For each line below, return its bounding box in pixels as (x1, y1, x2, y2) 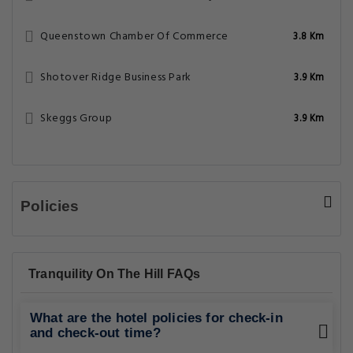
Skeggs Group (40, 110, 113, 128)
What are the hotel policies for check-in (30, 310, 283, 325)
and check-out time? (30, 325, 161, 340)
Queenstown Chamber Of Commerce (40, 28, 229, 46)
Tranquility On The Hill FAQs (28, 267, 201, 281)
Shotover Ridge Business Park (40, 69, 191, 87)
